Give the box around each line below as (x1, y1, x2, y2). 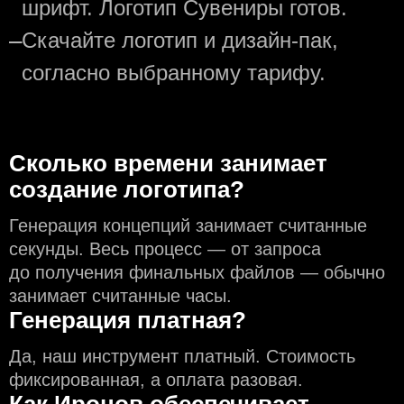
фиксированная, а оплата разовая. (9, 369, 303, 390)
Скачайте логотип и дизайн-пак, (22, 27, 338, 52)
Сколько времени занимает (9, 149, 327, 177)
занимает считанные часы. (9, 285, 232, 306)
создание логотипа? (9, 175, 244, 203)
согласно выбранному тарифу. (22, 60, 326, 85)
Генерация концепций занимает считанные (9, 215, 367, 235)
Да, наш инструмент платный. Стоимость (9, 345, 355, 366)
